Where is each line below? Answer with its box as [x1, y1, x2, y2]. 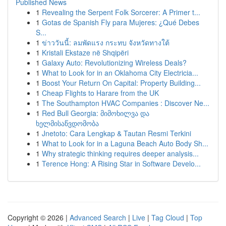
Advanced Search [70, 212, 126, 222]
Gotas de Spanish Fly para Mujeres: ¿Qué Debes [42, 17, 199, 27]
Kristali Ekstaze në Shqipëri [42, 47, 129, 58]
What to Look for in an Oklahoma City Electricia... [42, 68, 198, 78]
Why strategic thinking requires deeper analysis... [42, 148, 199, 158]
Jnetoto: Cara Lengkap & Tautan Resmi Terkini [42, 128, 191, 138]
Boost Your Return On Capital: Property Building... [42, 78, 201, 88]
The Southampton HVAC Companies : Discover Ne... [42, 98, 209, 108]
